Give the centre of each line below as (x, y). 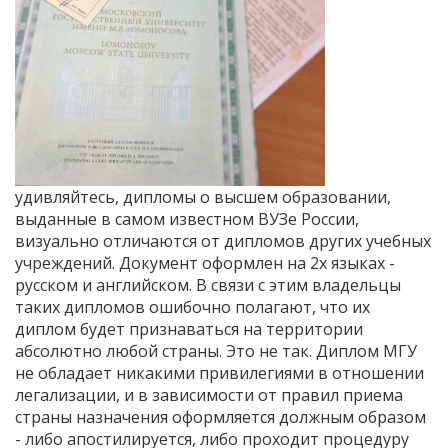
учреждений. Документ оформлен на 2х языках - (205, 263)
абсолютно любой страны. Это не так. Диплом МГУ (216, 351)
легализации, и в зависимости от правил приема (209, 395)
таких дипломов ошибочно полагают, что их (192, 307)
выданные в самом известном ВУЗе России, (187, 219)
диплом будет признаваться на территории (189, 329)
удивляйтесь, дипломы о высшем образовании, (203, 197)
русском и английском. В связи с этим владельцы (208, 285)
